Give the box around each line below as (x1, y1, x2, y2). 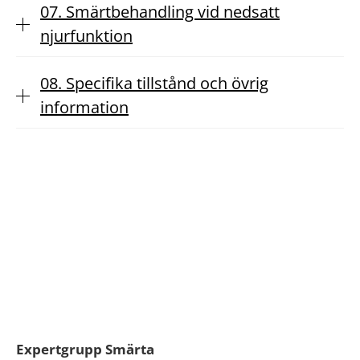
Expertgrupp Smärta (16, 340, 154, 358)
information (40, 96, 129, 118)
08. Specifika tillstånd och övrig (40, 72, 268, 94)
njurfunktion (40, 25, 133, 47)
